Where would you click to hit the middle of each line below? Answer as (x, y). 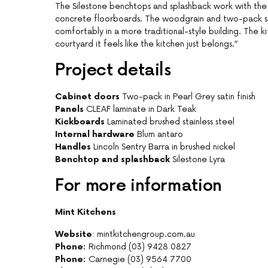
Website (74, 234)
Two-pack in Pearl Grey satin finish (188, 97)
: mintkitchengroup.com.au (144, 234)
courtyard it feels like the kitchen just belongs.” (147, 44)
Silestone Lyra (197, 160)
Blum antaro (159, 135)
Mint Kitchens (86, 212)
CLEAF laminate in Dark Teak (140, 109)
